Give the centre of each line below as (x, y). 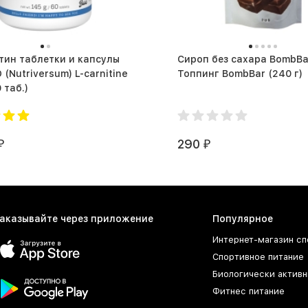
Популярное (243, 219)
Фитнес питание (249, 291)
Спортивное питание (258, 257)
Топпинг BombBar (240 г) (285, 73)
